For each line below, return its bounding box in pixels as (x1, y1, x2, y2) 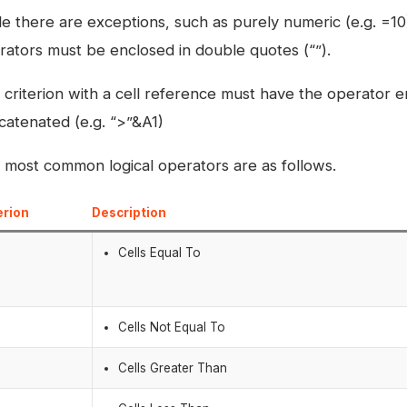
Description (92, 204, 166, 220)
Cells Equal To (118, 244, 202, 260)
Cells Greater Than (118, 360, 228, 375)
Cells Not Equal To (118, 319, 226, 334)
